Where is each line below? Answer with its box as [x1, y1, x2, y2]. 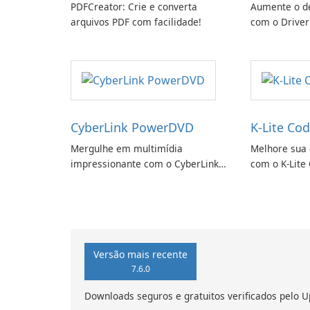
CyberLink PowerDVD [71, 119, 194, 136]
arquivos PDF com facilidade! [71, 15, 201, 29]
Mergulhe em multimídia [71, 142, 183, 156]
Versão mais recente [93, 248, 188, 261]
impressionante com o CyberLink [71, 157, 219, 171]
